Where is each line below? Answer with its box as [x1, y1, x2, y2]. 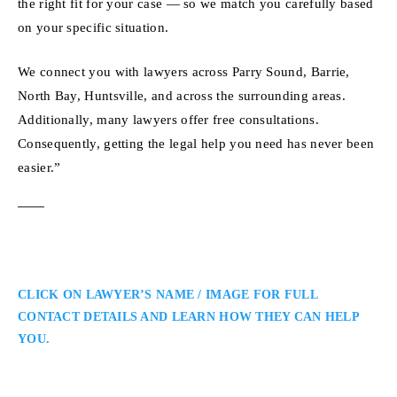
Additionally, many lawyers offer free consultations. [18, 111, 319, 127]
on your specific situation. [18, 19, 169, 35]
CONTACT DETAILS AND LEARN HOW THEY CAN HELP [18, 309, 360, 323]
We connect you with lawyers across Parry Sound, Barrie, [18, 63, 350, 79]
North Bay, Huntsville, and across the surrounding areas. [18, 87, 346, 103]
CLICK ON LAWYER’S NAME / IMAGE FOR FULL [18, 287, 317, 301]
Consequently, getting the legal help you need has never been [18, 135, 375, 151]
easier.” [18, 159, 61, 175]
